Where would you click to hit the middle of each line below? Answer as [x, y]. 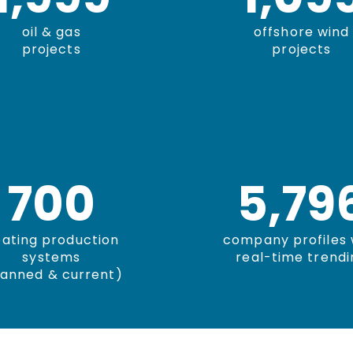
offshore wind [302, 32]
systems [52, 257]
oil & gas [51, 32]
